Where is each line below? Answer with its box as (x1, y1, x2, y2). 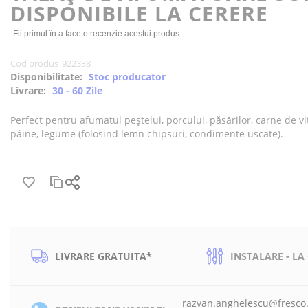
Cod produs (10, 57, 58, 69)
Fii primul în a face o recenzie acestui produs (12, 29, 179, 38)
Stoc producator (88, 70, 166, 83)
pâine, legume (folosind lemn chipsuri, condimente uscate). (10, 127, 283, 140)
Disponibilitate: (10, 70, 85, 83)
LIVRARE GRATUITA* (54, 249, 152, 263)
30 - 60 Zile (52, 84, 102, 97)
